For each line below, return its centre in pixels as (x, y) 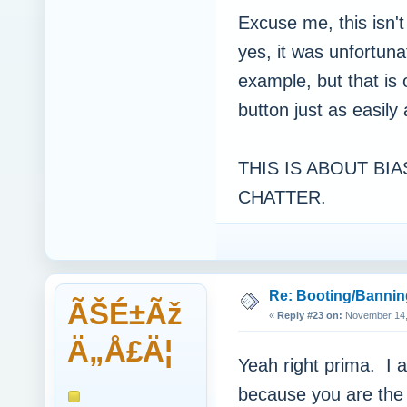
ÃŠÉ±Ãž (125, 314)
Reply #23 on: (310, 316)
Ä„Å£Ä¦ (120, 352)
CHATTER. (282, 198)
